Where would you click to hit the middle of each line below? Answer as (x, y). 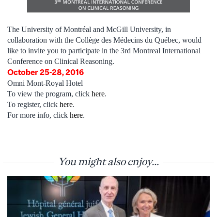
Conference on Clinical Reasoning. (61, 62)
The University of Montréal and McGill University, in (89, 30)
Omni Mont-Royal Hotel (45, 83)
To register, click (33, 105)
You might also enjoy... (108, 162)
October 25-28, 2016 (46, 72)
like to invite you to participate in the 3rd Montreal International (104, 51)
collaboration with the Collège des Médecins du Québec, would (104, 40)
